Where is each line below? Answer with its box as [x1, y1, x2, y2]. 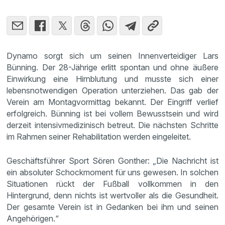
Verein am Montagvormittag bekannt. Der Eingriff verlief [7, 96, 218, 107]
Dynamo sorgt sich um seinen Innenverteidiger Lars [7, 50, 218, 61]
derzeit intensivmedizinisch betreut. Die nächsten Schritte [7, 120, 218, 130]
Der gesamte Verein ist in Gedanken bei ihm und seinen [7, 201, 218, 212]
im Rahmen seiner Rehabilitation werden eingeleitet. [7, 131, 191, 142]
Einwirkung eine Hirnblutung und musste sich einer [7, 73, 218, 84]
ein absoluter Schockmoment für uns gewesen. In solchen [7, 167, 218, 177]
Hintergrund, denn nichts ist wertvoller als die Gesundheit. [7, 190, 218, 200]
